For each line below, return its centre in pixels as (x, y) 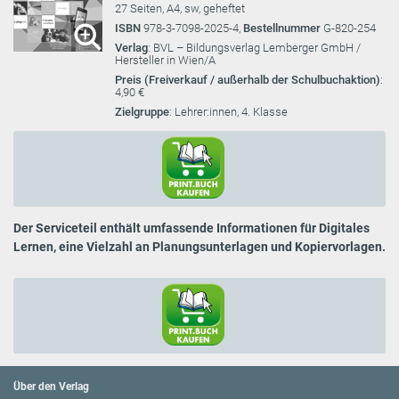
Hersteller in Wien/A (165, 60)
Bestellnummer (283, 28)
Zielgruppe (142, 111)
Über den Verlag (51, 386)
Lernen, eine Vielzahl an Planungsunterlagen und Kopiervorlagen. (199, 246)
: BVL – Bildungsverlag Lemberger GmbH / (254, 47)
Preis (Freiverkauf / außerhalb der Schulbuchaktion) (248, 79)
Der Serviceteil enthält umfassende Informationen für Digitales (191, 228)
